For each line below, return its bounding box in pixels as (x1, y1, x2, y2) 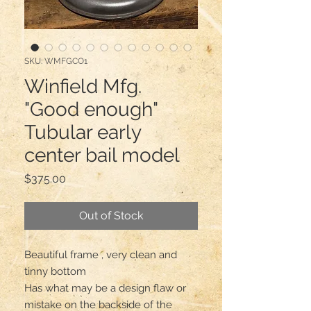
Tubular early (24, 120, 141, 144)
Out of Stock (79, 208, 143, 222)
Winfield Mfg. (24, 74, 142, 98)
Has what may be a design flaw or (24, 281, 186, 294)
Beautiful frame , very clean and (24, 248, 177, 261)
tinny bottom (24, 264, 86, 278)
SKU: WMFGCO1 (24, 56, 87, 66)
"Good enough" (24, 97, 158, 121)
